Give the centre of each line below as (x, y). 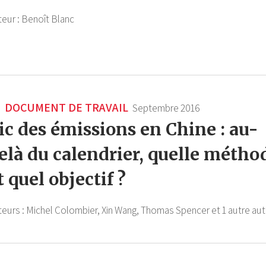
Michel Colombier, (63, 210)
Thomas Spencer (175, 210)
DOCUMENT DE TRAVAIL (65, 108)
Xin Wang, (120, 210)
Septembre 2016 (166, 108)
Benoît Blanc (48, 19)
